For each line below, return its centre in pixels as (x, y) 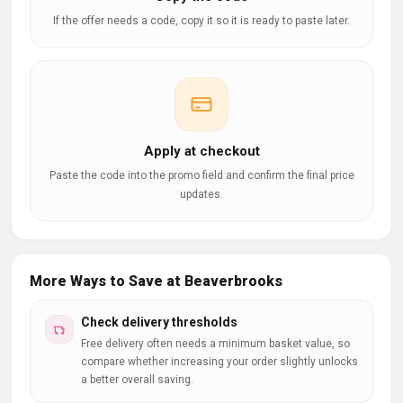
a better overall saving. (137, 380)
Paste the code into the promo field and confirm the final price (201, 175)
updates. (201, 194)
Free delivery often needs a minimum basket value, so (215, 344)
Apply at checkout (201, 151)
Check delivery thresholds (159, 322)
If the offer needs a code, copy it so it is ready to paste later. (201, 21)
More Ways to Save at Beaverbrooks (156, 281)
